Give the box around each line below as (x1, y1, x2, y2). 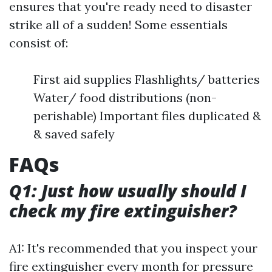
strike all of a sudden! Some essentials (9, 17, 228, 32)
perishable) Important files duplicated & (33, 108, 261, 123)
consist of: (9, 35, 68, 50)
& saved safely (33, 126, 115, 141)
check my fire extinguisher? (9, 199, 237, 222)
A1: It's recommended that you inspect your (9, 240, 257, 256)
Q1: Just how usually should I (9, 179, 246, 202)
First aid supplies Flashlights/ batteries (33, 72, 260, 87)
